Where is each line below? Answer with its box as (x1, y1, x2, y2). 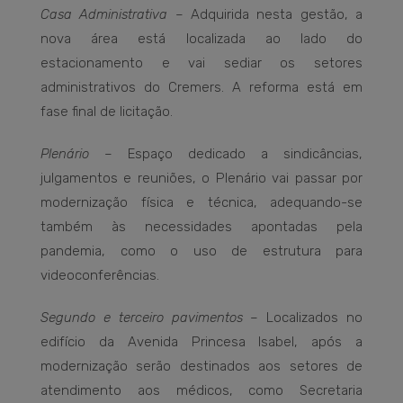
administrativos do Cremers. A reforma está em (40, 79, 363, 96)
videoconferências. (40, 267, 159, 284)
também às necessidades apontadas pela (40, 219, 363, 236)
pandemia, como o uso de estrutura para (40, 243, 363, 260)
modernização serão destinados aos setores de (40, 358, 363, 375)
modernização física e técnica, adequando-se (40, 194, 363, 211)
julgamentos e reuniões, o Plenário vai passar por (40, 170, 363, 187)
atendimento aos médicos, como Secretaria (40, 382, 363, 399)
